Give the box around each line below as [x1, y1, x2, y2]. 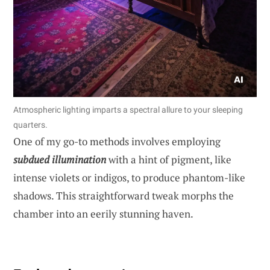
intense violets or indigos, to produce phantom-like [13, 170, 245, 184]
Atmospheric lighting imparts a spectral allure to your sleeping [13, 104, 243, 115]
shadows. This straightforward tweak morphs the [13, 188, 234, 202]
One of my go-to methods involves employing [13, 134, 221, 148]
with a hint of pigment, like [106, 152, 231, 166]
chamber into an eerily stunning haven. [13, 206, 193, 221]
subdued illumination [13, 152, 106, 166]
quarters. [13, 119, 48, 130]
